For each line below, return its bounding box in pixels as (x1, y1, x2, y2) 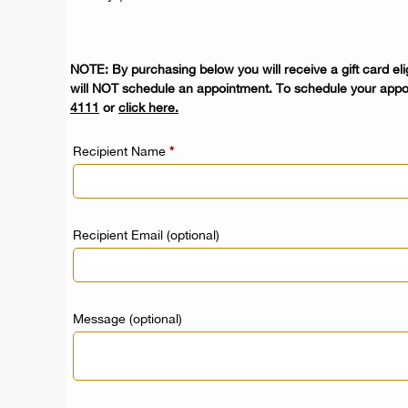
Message (73, 311, 129, 326)
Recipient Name (73, 144, 169, 158)
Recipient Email (73, 228, 167, 242)
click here (118, 100, 175, 115)
